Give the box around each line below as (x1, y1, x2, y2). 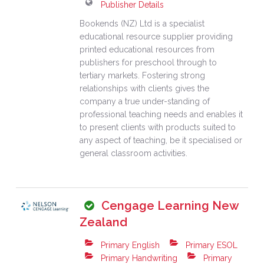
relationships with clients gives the (80, 83, 210, 93)
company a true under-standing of (80, 96, 210, 106)
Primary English (98, 240, 160, 250)
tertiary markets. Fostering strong (80, 70, 206, 80)
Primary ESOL (183, 240, 238, 250)
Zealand (80, 214, 128, 229)
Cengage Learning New (101, 198, 239, 213)
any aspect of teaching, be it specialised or (80, 135, 243, 145)
